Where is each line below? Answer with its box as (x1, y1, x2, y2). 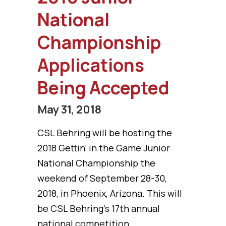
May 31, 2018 (37, 102, 101, 117)
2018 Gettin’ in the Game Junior (37, 142, 170, 154)
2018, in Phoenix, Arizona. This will (37, 187, 182, 199)
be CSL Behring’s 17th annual (37, 202, 160, 214)
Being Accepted (37, 76, 169, 100)
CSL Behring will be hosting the (37, 127, 172, 139)
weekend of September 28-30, (37, 172, 167, 184)
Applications (37, 53, 144, 77)
